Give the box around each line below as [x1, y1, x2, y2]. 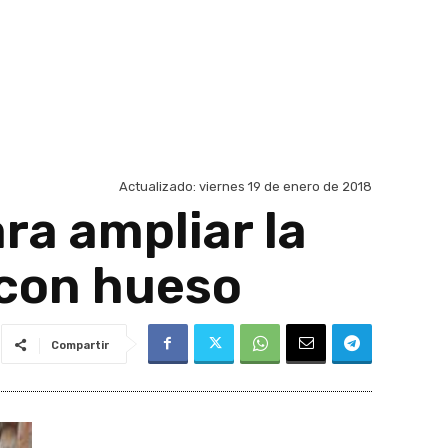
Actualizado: [119, 179, 196, 195]
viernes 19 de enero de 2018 [199, 179, 372, 195]
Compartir [50, 339, 109, 353]
